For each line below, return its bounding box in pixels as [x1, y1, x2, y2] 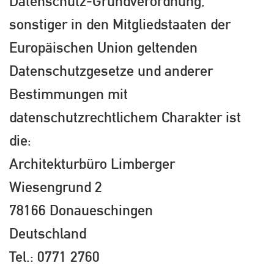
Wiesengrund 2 [9, 178, 102, 196]
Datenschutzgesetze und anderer [9, 62, 213, 80]
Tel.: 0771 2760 [9, 248, 100, 265]
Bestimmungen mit [9, 85, 128, 103]
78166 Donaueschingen [9, 201, 153, 219]
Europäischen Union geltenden [9, 39, 198, 56]
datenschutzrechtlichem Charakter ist [9, 108, 241, 126]
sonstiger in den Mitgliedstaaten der [9, 15, 231, 33]
